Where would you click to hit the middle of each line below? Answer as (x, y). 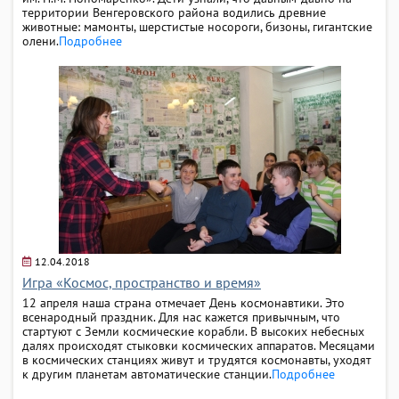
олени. (41, 41)
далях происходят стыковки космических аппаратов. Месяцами (199, 345)
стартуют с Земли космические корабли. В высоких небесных (193, 331)
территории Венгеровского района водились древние (174, 12)
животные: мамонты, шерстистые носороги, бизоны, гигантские (197, 26)
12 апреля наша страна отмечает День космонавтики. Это (183, 302)
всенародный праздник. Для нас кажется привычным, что (181, 317)
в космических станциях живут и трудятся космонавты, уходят (197, 359)
